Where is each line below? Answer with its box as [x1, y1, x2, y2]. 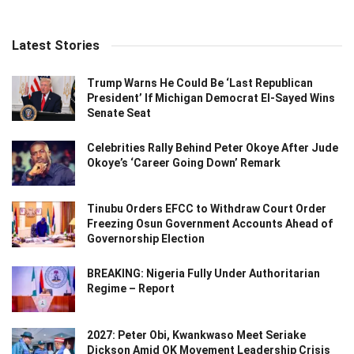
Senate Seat [87, 107, 151, 120]
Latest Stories [12, 38, 100, 54]
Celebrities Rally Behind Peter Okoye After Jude [87, 141, 338, 155]
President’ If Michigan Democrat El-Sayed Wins [87, 92, 335, 105]
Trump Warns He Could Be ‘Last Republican [87, 77, 313, 90]
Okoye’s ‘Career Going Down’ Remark [87, 156, 281, 170]
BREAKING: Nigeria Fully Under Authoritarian [87, 267, 320, 281]
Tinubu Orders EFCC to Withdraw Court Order [87, 202, 326, 216]
